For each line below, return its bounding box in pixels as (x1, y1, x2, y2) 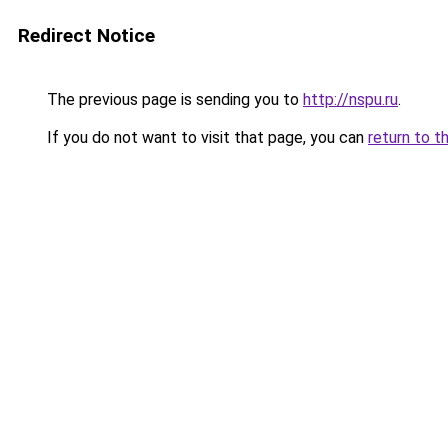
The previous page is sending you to (43, 90, 303, 109)
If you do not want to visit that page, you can (43, 128, 368, 147)
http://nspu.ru (303, 90, 398, 109)
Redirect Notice (18, 24, 155, 47)
